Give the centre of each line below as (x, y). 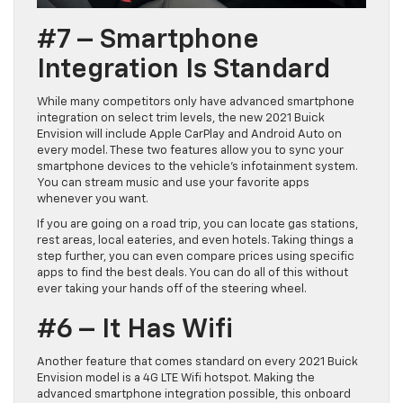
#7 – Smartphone (148, 41)
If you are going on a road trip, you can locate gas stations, (197, 225)
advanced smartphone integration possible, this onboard (194, 395)
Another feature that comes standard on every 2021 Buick (197, 363)
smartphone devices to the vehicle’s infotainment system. (197, 167)
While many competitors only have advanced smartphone (196, 103)
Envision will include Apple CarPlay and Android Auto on (189, 135)
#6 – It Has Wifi (135, 331)
